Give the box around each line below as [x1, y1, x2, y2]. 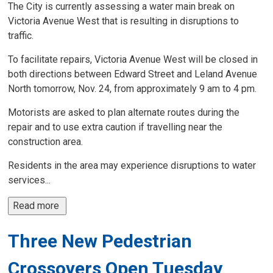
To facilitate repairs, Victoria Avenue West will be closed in [8, 54, 258, 65]
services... [8, 174, 51, 186]
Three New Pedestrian [8, 230, 193, 252]
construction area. [8, 136, 86, 147]
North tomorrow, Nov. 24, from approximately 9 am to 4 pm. [8, 83, 260, 94]
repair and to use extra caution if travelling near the [8, 121, 223, 133]
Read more [13, 200, 62, 211]
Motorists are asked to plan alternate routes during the [8, 107, 240, 118]
